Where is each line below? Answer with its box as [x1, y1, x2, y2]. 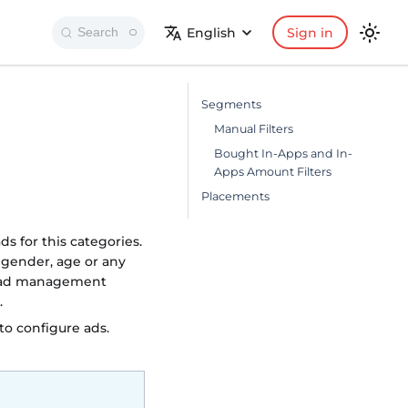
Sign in [286, 24, 333, 41]
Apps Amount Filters [214, 165, 331, 179]
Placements [201, 189, 270, 204]
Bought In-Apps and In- [214, 147, 352, 161]
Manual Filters [214, 122, 293, 137]
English [187, 24, 237, 41]
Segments [201, 97, 261, 112]
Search [76, 25, 118, 40]
